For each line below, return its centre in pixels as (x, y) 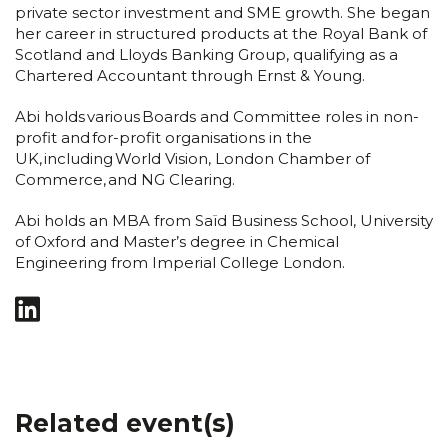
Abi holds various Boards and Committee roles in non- (217, 116)
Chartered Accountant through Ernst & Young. (190, 75)
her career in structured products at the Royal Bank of (221, 33)
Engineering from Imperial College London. (180, 262)
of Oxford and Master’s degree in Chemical (177, 241)
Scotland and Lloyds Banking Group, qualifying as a (206, 54)
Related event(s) (125, 422)
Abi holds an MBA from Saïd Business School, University (224, 220)
